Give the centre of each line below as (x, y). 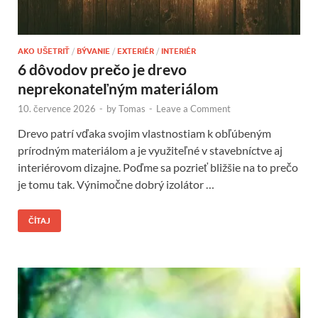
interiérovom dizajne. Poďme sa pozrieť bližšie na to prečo (158, 167)
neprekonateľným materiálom (118, 88)
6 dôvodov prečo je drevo (102, 69)
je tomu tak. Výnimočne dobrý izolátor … (116, 184)
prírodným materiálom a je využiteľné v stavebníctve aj (150, 150)
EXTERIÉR (136, 51)
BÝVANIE (93, 51)
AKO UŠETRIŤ (44, 51)
